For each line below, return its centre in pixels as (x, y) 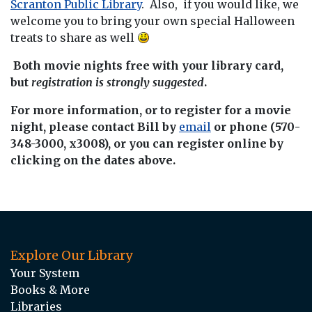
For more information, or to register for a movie (151, 110)
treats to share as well (72, 37)
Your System (45, 273)
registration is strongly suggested (118, 82)
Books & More (50, 289)
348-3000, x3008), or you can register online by (147, 143)
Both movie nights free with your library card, (147, 65)
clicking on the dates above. (93, 160)
